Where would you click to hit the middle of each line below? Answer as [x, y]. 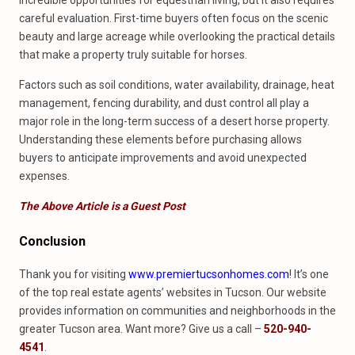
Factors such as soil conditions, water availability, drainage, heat [177, 85]
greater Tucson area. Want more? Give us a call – [141, 329]
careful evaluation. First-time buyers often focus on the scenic [174, 18]
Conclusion [52, 241]
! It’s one [309, 274]
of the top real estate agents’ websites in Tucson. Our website [173, 292]
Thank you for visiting [74, 274]
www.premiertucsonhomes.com [209, 274]
